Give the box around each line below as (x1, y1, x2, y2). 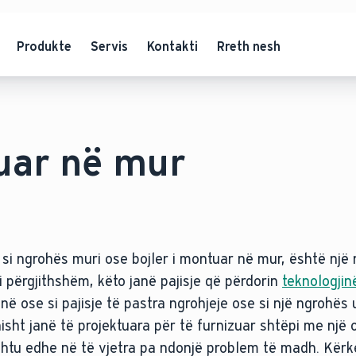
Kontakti (147, 38, 199, 54)
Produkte (17, 38, 72, 54)
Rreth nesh (217, 38, 281, 54)
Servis (91, 38, 129, 54)
